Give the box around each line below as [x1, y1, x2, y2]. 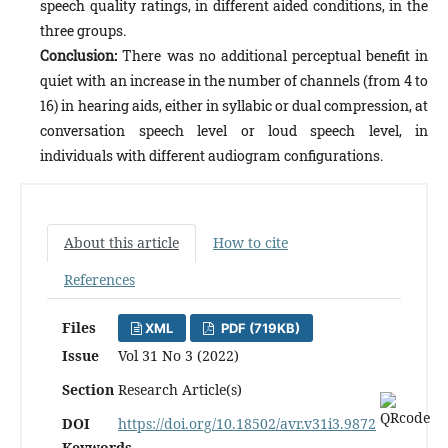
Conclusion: [40, 46, 123, 66]
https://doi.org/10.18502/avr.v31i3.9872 [118, 414, 376, 434]
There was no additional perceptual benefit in [122, 46, 429, 66]
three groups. [40, 21, 127, 41]
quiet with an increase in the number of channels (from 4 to [40, 71, 428, 91]
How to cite [213, 233, 288, 253]
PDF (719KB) [217, 320, 300, 337]
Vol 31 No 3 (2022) [118, 346, 239, 366]
